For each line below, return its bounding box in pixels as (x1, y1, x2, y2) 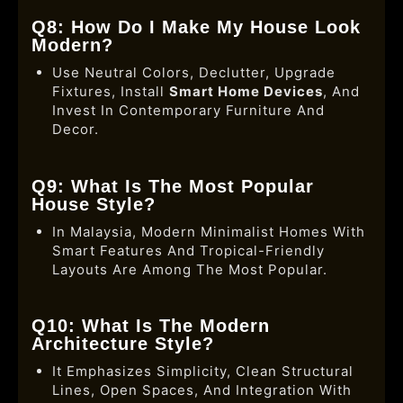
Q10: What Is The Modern (31, 316, 270, 336)
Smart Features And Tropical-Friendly (51, 241, 325, 259)
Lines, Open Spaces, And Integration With (51, 381, 352, 399)
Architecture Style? (31, 334, 214, 354)
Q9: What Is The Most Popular (31, 175, 314, 196)
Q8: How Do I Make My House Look (31, 17, 361, 37)
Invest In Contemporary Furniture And (51, 102, 325, 119)
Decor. (51, 121, 99, 138)
